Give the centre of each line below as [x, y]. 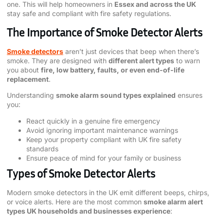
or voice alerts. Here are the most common [75, 201]
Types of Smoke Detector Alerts [81, 173]
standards [42, 148]
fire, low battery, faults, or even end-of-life [113, 70]
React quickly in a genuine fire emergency [93, 121]
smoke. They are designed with [58, 60]
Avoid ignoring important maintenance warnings [102, 130]
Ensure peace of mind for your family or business [104, 158]
